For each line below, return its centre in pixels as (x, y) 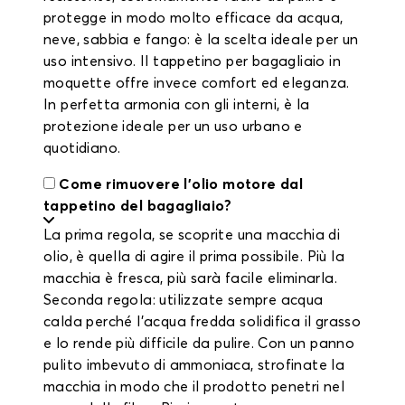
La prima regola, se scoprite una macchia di (192, 235)
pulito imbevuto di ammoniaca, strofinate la (194, 365)
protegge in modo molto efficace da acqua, (193, 18)
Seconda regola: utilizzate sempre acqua (184, 300)
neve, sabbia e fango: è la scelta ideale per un (201, 40)
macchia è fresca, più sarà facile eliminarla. (190, 278)
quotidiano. (82, 148)
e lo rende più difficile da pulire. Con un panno (199, 344)
